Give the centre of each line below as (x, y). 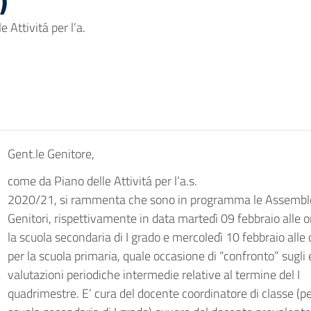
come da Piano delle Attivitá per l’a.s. (102, 181)
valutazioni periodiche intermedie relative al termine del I (153, 275)
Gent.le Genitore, (51, 154)
